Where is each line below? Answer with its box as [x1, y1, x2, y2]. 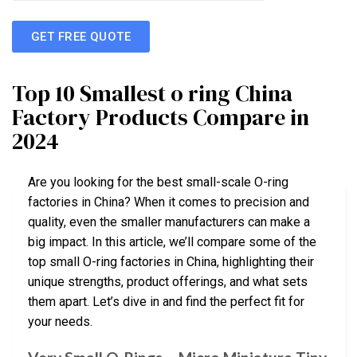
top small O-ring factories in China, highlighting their [28, 254, 314, 270]
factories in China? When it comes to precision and [28, 194, 309, 210]
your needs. [28, 314, 92, 330]
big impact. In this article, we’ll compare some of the [28, 234, 316, 250]
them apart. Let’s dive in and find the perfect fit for [28, 294, 304, 310]
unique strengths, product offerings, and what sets [28, 274, 308, 290]
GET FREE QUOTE [31, 29, 131, 44]
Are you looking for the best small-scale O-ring [28, 175, 288, 190]
